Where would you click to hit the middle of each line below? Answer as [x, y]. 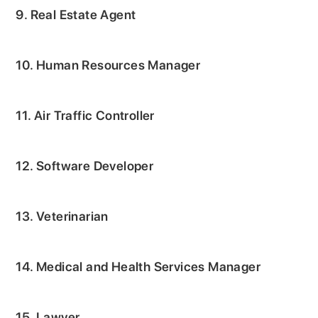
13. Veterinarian [62, 216]
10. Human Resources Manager [108, 65]
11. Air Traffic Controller [85, 115]
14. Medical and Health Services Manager [138, 266]
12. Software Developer [85, 165]
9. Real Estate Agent [76, 14]
